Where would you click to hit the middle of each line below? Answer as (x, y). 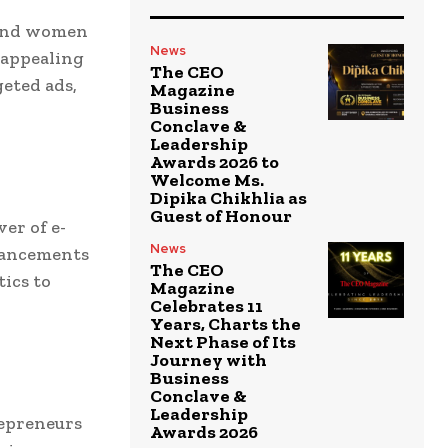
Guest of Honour (221, 215)
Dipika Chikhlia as (228, 197)
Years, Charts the (225, 323)
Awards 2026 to (214, 161)
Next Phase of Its (223, 341)
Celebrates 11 (206, 305)
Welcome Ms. (207, 179)
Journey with (208, 359)
